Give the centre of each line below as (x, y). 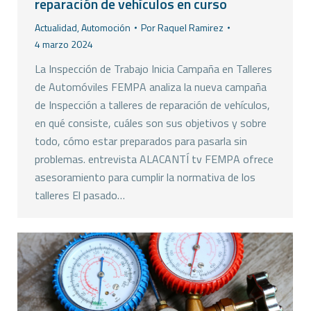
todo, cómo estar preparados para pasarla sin (141, 141)
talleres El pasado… (80, 195)
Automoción (106, 28)
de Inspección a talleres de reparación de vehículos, (152, 105)
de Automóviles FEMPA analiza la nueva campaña (151, 87)
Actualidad (56, 28)
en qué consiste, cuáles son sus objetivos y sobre (151, 123)
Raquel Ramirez (191, 28)
